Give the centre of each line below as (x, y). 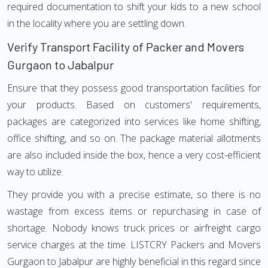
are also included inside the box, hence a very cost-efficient (134, 155)
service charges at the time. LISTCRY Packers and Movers (134, 245)
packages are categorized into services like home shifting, (134, 121)
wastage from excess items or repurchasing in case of (134, 211)
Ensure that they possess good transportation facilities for (134, 88)
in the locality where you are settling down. (97, 23)
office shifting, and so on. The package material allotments (134, 138)
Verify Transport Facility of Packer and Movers (126, 47)
